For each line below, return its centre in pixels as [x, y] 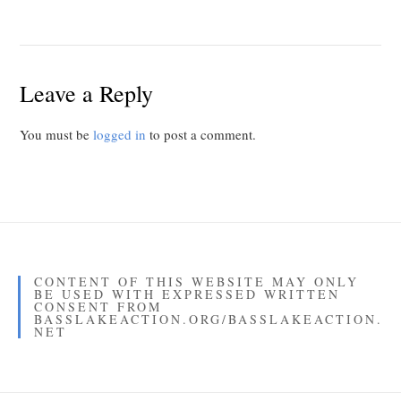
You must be [57, 135]
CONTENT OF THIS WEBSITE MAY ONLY [196, 282]
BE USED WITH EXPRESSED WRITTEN [187, 294]
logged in [120, 135]
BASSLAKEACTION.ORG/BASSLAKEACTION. [209, 320]
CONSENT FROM [98, 307]
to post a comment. [201, 135]
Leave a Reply [87, 94]
